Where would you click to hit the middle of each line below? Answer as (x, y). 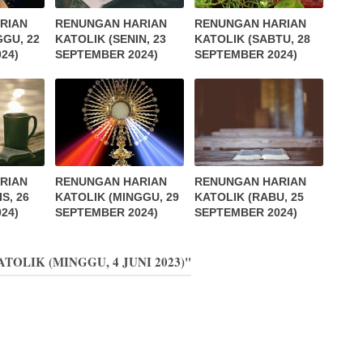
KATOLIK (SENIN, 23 (111, 39)
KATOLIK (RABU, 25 (250, 197)
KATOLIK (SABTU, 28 (253, 39)
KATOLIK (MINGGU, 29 (117, 197)
